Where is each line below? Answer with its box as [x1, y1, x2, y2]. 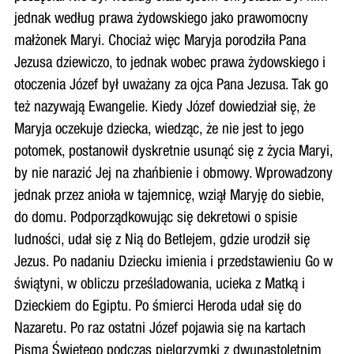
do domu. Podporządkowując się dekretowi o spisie [13, 211, 297, 227]
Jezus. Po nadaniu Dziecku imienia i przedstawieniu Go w [13, 255, 333, 271]
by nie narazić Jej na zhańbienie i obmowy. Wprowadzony [13, 167, 333, 183]
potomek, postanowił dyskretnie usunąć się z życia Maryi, [13, 145, 333, 160]
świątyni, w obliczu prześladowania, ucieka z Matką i [13, 277, 305, 293]
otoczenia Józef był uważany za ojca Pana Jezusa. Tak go [13, 78, 328, 94]
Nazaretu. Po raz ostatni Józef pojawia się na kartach [13, 322, 306, 337]
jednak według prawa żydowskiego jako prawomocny [13, 12, 308, 28]
